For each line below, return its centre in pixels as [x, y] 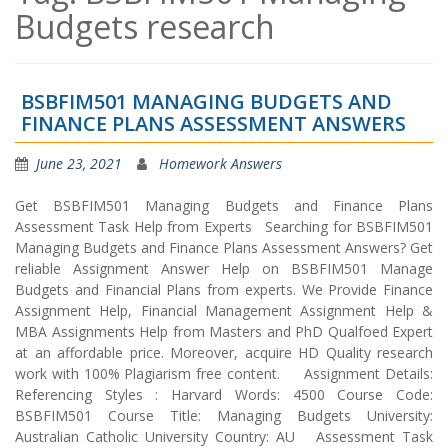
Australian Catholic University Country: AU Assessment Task [224, 436]
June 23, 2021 [79, 163]
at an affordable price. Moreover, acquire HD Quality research [224, 352]
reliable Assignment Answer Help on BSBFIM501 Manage [224, 268]
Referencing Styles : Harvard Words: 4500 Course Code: [224, 394]
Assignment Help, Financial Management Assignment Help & [224, 310]
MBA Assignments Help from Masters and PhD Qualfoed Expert [224, 331]
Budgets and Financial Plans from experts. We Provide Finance [224, 289]
